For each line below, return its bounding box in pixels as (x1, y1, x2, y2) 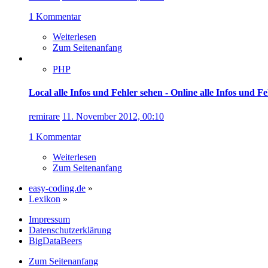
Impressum (29, 214, 70, 224)
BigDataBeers (29, 235, 82, 246)
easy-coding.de (29, 182, 86, 193)
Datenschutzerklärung (29, 224, 111, 235)
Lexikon (29, 193, 60, 204)
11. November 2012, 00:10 (62, 111, 164, 121)
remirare (29, 111, 60, 121)
